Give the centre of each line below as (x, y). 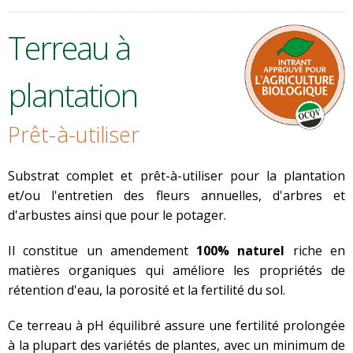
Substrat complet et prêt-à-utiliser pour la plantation (176, 176)
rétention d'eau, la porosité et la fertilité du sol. (147, 290)
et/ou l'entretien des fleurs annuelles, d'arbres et (176, 195)
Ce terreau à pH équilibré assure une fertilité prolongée (176, 325)
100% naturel (241, 251)
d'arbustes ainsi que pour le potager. (117, 215)
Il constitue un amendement (102, 251)
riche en (315, 251)
